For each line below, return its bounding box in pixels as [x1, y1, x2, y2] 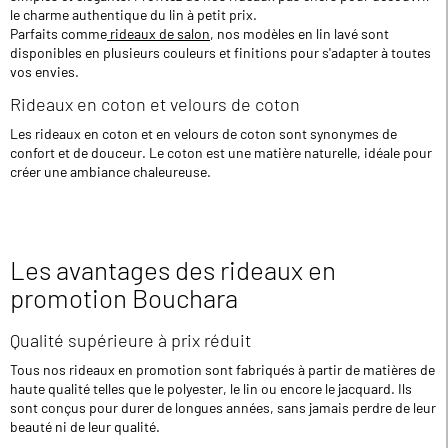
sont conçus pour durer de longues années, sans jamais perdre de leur [10, 398, 436, 416]
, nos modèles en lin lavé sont [210, 24, 389, 42]
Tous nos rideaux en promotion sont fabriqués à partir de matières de [10, 360, 435, 378]
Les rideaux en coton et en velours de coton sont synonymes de [10, 124, 397, 142]
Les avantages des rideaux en [10, 254, 336, 286]
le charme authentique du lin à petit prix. [10, 5, 260, 23]
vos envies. [10, 62, 79, 80]
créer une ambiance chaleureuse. [10, 162, 214, 180]
